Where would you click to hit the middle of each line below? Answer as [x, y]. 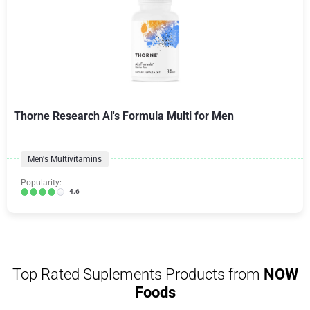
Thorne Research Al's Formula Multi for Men [124, 116]
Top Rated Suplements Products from [138, 274]
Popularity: [41, 183]
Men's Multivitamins [65, 159]
